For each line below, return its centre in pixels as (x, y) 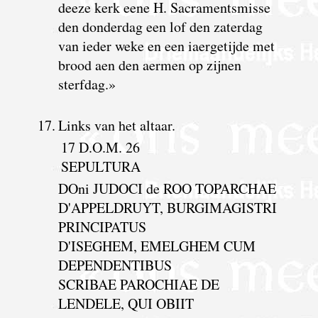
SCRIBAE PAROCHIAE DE (138, 284)
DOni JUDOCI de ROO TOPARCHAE (167, 188)
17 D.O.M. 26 (100, 147)
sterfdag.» (87, 84)
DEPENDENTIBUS (115, 265)
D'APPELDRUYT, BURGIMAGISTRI (167, 207)
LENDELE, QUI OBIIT (126, 303)
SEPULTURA (100, 166)
